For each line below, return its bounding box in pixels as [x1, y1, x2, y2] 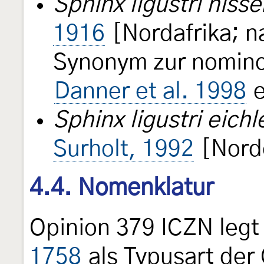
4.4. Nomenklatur [29, 176, 214, 200]
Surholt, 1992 [53, 138, 194, 161]
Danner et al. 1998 [54, 80, 246, 104]
